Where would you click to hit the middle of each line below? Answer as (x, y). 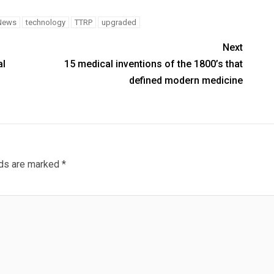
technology (45, 22)
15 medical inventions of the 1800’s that (154, 64)
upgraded (119, 22)
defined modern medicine (186, 80)
